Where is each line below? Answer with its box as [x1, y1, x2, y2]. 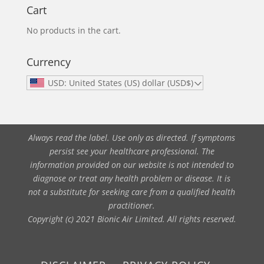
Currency [26, 54, 71, 69]
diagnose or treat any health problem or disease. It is [33, 172, 231, 184]
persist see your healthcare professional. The [49, 145, 214, 157]
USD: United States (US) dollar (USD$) [47, 77, 193, 88]
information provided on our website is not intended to [29, 159, 234, 170]
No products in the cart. [26, 24, 121, 36]
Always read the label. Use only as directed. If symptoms [28, 131, 236, 143]
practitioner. [108, 199, 156, 211]
